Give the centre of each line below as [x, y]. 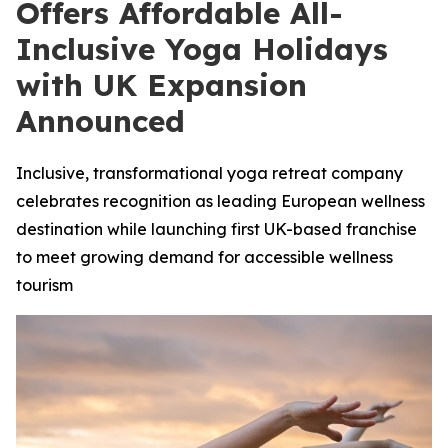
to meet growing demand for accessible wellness [204, 257]
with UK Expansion [161, 85]
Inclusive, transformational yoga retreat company [209, 173]
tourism [44, 285]
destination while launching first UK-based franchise [216, 229]
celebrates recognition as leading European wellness [220, 201]
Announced [100, 121]
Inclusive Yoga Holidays [202, 49]
